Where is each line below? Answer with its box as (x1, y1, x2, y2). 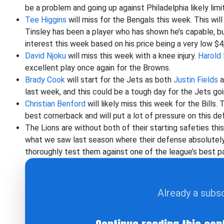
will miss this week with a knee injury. (66, 51, 198, 60)
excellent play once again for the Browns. (25, 63, 170, 72)
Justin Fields (173, 75, 218, 84)
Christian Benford (25, 99, 85, 108)
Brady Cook (25, 75, 65, 84)
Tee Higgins (25, 15, 66, 24)
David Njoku (25, 51, 66, 60)
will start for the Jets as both (65, 75, 173, 84)
